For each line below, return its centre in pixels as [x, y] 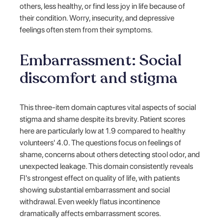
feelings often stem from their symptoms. [86, 29]
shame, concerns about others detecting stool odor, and [110, 154]
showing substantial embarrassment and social [95, 190]
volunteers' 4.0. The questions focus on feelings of [101, 142]
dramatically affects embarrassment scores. [91, 213]
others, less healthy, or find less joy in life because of [103, 6]
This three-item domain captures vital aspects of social [108, 107]
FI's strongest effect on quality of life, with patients [100, 178]
